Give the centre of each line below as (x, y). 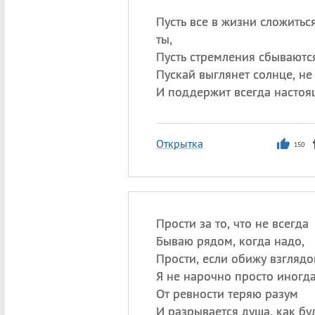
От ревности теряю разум (227, 294)
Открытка (179, 143)
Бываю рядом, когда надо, (230, 241)
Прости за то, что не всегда (232, 223)
